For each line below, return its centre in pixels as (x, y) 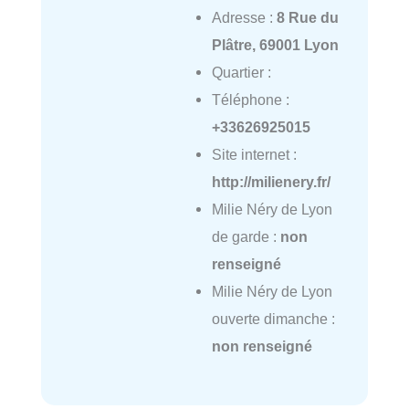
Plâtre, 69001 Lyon (275, 45)
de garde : (246, 237)
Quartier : (241, 73)
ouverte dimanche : (273, 319)
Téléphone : (250, 100)
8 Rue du (307, 18)
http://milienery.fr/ (271, 182)
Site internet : (254, 155)
